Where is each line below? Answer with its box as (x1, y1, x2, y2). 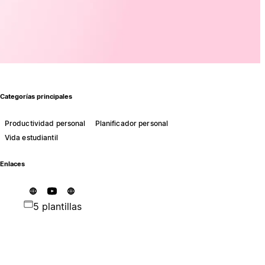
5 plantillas (33, 200, 82, 212)
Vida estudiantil (4, 132, 58, 142)
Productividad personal (4, 118, 86, 128)
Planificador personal (95, 118, 169, 128)
